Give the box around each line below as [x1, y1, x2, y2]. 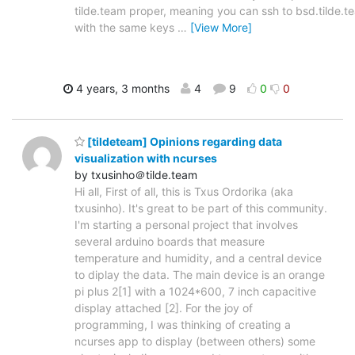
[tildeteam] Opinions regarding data [85, 135, 282, 149]
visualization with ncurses [74, 151, 217, 166]
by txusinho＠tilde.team [74, 168, 197, 182]
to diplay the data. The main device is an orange [74, 268, 325, 282]
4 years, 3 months [73, 81, 170, 95]
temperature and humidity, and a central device [74, 251, 322, 265]
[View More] [190, 20, 252, 34]
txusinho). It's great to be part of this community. [74, 201, 327, 216]
